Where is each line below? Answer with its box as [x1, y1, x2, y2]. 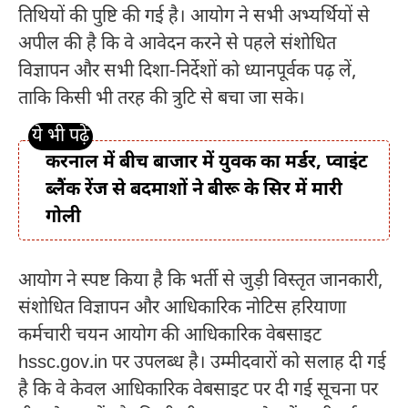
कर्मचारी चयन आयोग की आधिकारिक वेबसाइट [18, 323, 321, 348]
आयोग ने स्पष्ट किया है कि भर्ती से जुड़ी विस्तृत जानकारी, [18, 269, 382, 293]
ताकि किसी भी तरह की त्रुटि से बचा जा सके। [18, 87, 305, 111]
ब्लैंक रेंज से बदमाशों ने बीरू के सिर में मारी [46, 178, 342, 202]
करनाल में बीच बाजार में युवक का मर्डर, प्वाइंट [46, 150, 368, 175]
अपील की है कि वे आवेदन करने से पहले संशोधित [18, 32, 336, 56]
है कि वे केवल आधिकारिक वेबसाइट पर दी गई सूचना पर [18, 378, 378, 403]
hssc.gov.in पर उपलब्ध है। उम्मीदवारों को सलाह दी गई [18, 351, 386, 375]
